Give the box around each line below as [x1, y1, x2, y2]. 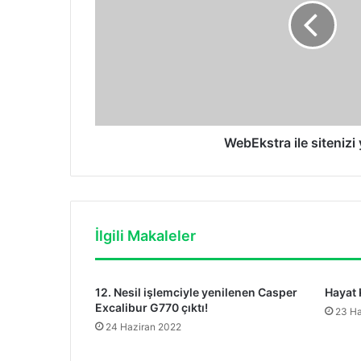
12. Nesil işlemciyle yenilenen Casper [95, 285, 297, 300]
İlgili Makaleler [95, 227, 196, 245]
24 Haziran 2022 [106, 321, 181, 334]
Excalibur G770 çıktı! [95, 301, 208, 315]
